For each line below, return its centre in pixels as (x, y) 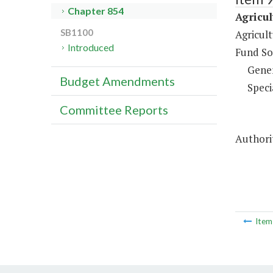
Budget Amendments (117, 81)
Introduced (91, 48)
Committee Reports (114, 110)
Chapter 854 (96, 11)
